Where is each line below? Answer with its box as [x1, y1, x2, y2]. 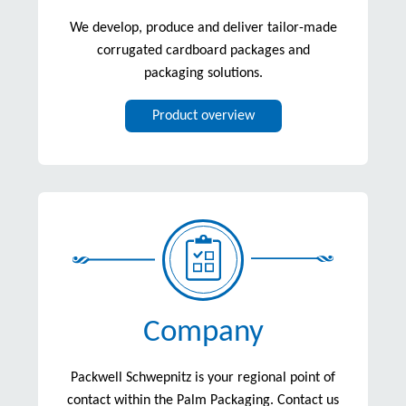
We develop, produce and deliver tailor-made [69, 20, 337, 35]
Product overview [151, 108, 255, 123]
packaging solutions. [143, 65, 263, 81]
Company [142, 316, 264, 349]
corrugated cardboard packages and [96, 43, 310, 58]
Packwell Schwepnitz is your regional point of [71, 370, 335, 385]
